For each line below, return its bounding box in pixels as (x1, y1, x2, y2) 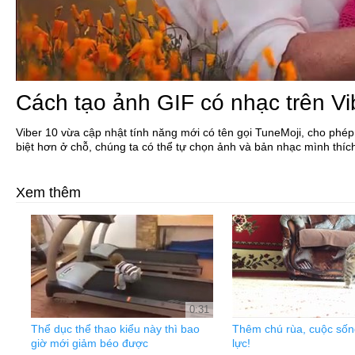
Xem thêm (16, 185, 81, 200)
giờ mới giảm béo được (31, 337, 148, 349)
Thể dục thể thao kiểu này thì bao (31, 323, 200, 335)
